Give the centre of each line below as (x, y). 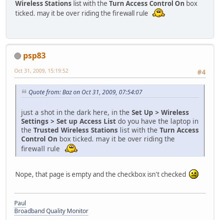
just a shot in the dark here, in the (76, 112)
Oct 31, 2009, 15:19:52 (41, 70)
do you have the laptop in (157, 121)
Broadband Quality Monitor (51, 211)
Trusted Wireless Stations (76, 130)
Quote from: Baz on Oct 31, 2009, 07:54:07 (85, 92)
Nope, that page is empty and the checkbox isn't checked (102, 174)
